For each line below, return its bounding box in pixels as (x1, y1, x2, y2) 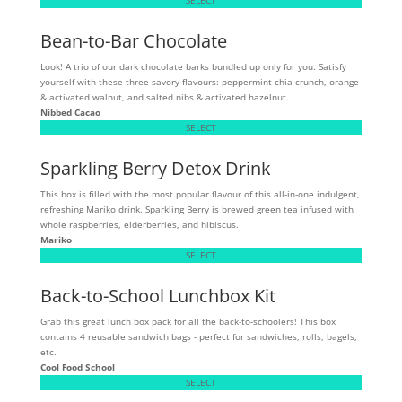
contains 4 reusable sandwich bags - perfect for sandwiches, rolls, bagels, (39, 329, 357, 343)
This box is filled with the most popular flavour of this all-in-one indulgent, (39, 187, 360, 200)
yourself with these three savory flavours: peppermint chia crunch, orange (39, 74, 359, 88)
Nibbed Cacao (39, 105, 100, 118)
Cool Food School (39, 360, 115, 373)
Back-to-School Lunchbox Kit (39, 283, 275, 308)
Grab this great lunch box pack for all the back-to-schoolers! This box (39, 314, 336, 328)
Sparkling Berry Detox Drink (39, 155, 271, 180)
